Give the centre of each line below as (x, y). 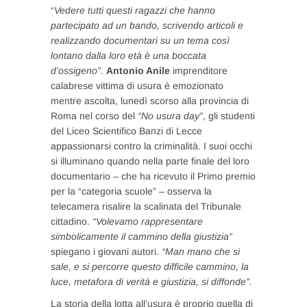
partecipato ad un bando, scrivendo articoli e (147, 25)
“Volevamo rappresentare (148, 221)
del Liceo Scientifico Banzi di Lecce (126, 131)
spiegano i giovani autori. (105, 251)
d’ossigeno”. (77, 71)
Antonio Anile (138, 71)
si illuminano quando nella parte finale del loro (150, 161)
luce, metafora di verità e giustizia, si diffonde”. (153, 282)
